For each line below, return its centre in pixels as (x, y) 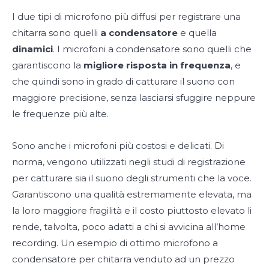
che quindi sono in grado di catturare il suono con (123, 81)
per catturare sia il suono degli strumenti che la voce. (132, 178)
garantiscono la (48, 65)
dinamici (32, 49)
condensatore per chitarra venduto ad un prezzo (123, 259)
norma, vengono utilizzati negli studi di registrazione (129, 162)
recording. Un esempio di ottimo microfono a (115, 243)
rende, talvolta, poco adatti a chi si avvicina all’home (129, 226)
